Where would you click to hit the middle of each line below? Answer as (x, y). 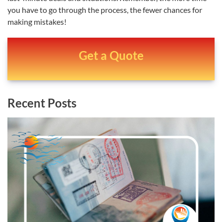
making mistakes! (37, 21)
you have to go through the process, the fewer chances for (105, 9)
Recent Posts (42, 103)
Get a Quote (111, 55)
